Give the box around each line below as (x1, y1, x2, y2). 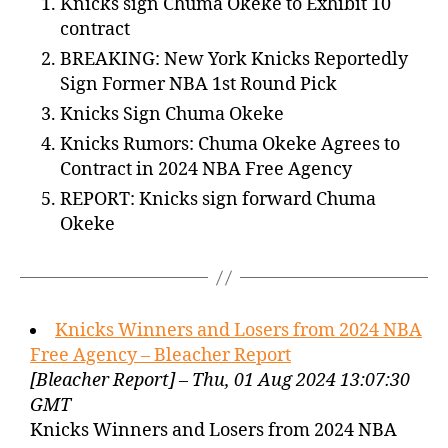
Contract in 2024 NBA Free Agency (60, 158, 352, 181)
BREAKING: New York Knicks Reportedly (60, 48, 408, 71)
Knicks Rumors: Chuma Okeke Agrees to (60, 133, 400, 156)
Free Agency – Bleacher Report (30, 344, 291, 367)
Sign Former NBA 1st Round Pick (60, 73, 337, 96)
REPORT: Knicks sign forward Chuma (60, 188, 376, 211)
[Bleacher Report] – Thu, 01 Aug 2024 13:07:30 (30, 369, 410, 392)
